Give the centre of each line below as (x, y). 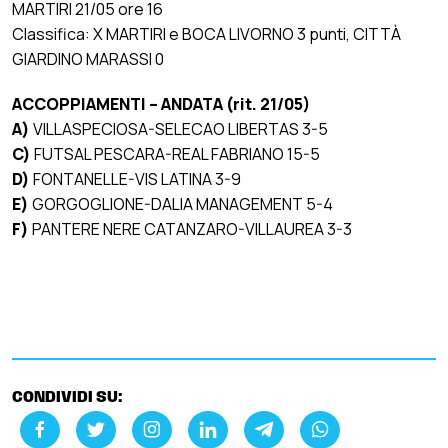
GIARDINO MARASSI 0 (88, 58)
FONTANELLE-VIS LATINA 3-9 (137, 178)
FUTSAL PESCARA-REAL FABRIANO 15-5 (175, 153)
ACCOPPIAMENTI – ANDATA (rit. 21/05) (161, 103)
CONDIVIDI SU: (67, 397)
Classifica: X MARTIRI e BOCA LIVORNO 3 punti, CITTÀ (206, 33)
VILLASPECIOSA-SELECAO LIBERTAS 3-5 (179, 128)
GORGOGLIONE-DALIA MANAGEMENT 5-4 (181, 203)
